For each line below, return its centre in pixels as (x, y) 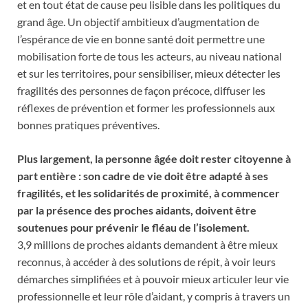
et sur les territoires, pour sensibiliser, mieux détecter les (149, 74)
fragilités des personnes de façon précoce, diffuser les (141, 91)
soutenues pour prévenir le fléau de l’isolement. (133, 228)
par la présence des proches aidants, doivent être (137, 210)
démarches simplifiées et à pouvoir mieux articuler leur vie (153, 279)
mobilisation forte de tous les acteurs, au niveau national (150, 56)
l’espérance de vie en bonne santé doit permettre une (141, 39)
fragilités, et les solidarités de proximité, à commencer (148, 193)
